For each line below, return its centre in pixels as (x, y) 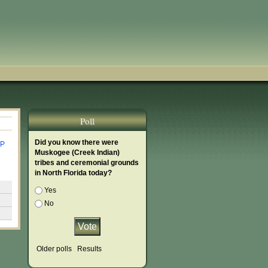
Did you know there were (77, 142)
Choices (49, 190)
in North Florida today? (73, 173)
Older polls (54, 249)
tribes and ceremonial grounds (87, 163)
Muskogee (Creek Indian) (77, 153)
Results (89, 249)
